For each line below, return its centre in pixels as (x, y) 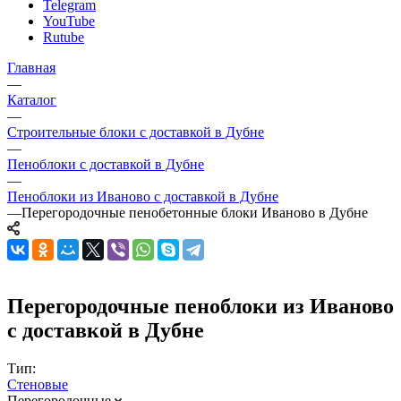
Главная (31, 67)
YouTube (69, 21)
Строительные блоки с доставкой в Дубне (136, 132)
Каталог (32, 99)
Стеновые (38, 384)
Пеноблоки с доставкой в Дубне (106, 164)
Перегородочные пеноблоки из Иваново (200, 306)
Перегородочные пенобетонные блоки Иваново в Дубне (195, 212)
